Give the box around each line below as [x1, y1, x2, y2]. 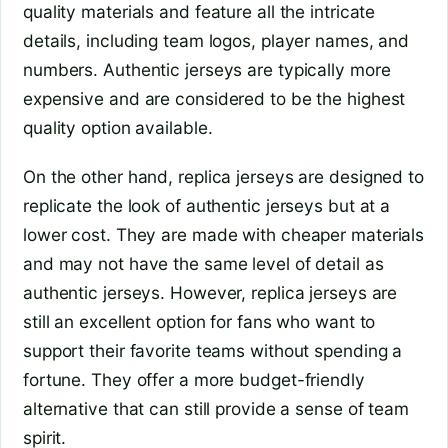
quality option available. [23, 117, 213, 139]
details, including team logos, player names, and [23, 30, 410, 52]
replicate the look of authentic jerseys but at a [23, 195, 391, 217]
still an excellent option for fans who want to [23, 311, 376, 333]
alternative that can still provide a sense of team [23, 398, 409, 420]
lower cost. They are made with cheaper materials [23, 224, 425, 246]
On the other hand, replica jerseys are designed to [23, 166, 424, 188]
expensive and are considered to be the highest [23, 88, 406, 110]
